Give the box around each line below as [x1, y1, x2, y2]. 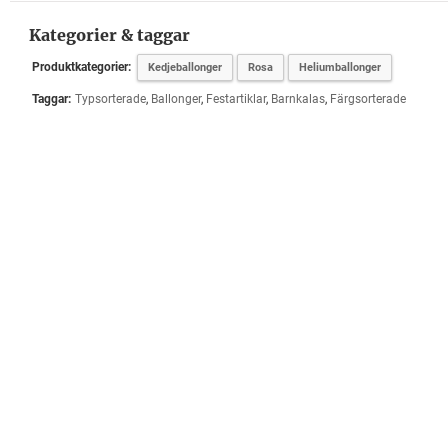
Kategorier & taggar [28, 25, 190, 45]
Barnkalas [270, 92, 325, 106]
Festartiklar [205, 92, 266, 106]
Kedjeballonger [147, 61, 222, 74]
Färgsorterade [329, 92, 406, 106]
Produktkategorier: [31, 60, 131, 74]
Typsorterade [74, 92, 146, 106]
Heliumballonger [298, 61, 381, 74]
